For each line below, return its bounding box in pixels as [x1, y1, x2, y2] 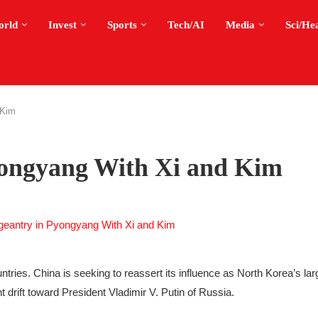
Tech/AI [168, 19, 204, 31]
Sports [107, 19, 137, 31]
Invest [48, 19, 77, 31]
